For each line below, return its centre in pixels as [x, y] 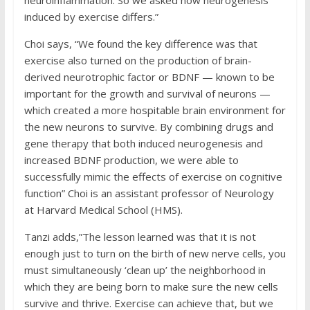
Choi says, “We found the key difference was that [140, 44]
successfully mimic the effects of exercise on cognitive [153, 176]
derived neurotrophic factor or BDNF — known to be [149, 77]
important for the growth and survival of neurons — [147, 93]
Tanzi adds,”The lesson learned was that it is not [140, 237]
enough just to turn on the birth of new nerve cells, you [155, 253]
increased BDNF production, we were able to [131, 160]
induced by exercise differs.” [91, 17]
